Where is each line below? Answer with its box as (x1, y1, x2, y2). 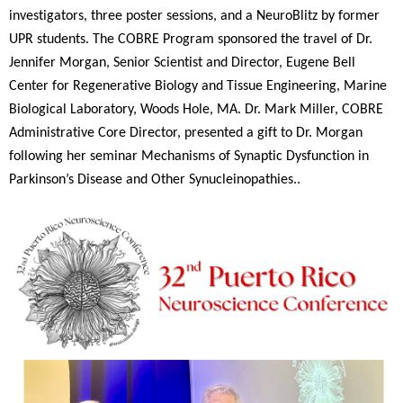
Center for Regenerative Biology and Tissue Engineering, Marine (9, 78, 387, 94)
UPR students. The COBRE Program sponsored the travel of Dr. (9, 31, 372, 47)
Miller (300, 102, 335, 117)
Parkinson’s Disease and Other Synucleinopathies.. (9, 172, 300, 187)
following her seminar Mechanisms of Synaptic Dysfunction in (9, 148, 369, 164)
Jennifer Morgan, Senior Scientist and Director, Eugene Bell (9, 55, 355, 70)
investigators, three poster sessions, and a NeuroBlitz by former (9, 8, 380, 23)
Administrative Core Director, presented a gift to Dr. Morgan (9, 125, 363, 140)
